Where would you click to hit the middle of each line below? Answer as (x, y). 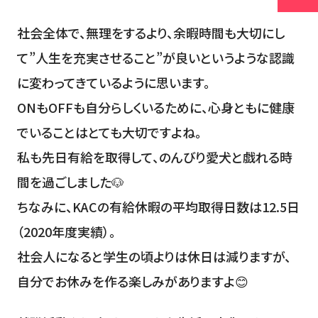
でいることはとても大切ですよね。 (109, 132)
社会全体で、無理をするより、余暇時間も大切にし (150, 32)
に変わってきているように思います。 (113, 82)
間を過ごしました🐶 (70, 181)
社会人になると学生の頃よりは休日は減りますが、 (154, 256)
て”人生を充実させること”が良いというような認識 (155, 57)
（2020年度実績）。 (66, 231)
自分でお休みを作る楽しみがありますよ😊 (132, 281)
